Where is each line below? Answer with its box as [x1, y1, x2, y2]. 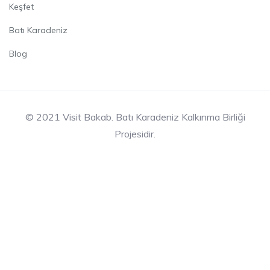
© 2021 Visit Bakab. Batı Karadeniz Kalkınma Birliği [25, 111, 245, 124]
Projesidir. [115, 128, 155, 140]
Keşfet [9, 1, 34, 13]
